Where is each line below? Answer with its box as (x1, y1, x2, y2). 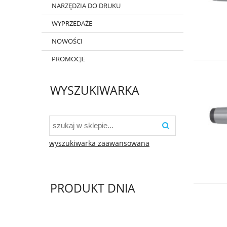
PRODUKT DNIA (50, 180, 135, 197)
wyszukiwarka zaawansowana (49, 139, 149, 148)
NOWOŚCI (51, 36, 83, 46)
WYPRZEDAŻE (51, 19, 92, 28)
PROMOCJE (51, 54, 85, 64)
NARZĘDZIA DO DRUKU (51, 1, 121, 11)
